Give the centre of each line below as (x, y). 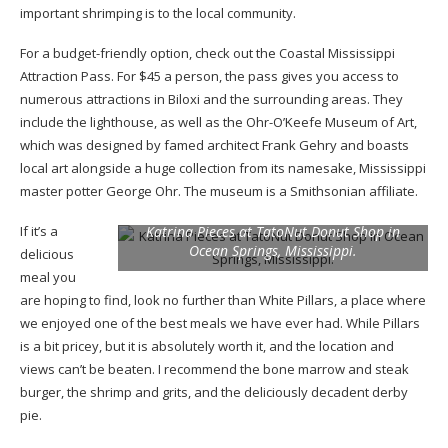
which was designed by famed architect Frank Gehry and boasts (214, 144)
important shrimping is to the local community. (158, 12)
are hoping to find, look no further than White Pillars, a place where (223, 299)
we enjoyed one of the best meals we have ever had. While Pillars (220, 322)
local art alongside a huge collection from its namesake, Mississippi (223, 167)
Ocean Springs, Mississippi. (273, 250)
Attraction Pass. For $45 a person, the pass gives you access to (209, 75)
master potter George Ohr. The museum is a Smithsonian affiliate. (219, 190)
